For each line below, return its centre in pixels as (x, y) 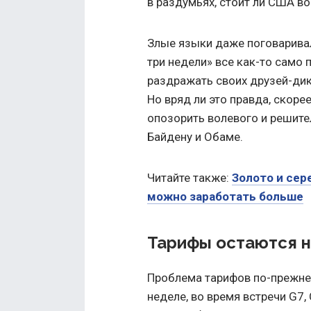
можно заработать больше (225, 196)
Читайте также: (190, 177)
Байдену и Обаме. (195, 136)
